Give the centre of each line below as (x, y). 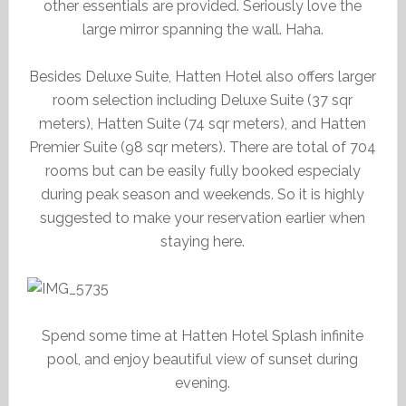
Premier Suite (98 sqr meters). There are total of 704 (203, 147)
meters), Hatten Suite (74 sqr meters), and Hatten (203, 124)
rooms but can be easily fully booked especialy (203, 171)
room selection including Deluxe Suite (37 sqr (203, 100)
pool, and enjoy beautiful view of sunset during (203, 359)
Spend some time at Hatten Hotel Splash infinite (203, 336)
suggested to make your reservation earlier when (203, 218)
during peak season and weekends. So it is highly (203, 194)
